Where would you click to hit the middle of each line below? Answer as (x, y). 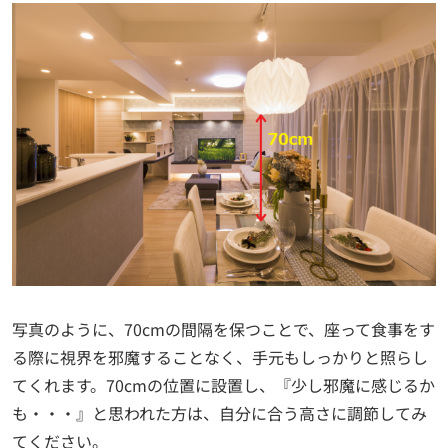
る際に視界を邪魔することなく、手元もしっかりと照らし (220, 356)
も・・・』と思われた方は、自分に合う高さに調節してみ (219, 412)
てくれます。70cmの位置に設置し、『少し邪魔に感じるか (223, 384)
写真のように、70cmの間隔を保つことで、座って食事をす (223, 328)
